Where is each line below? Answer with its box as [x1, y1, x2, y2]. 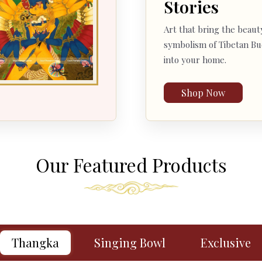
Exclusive [200, 234, 251, 250]
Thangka [11, 234, 59, 250]
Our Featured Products [35, 151, 227, 177]
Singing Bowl [94, 234, 166, 250]
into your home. [164, 54, 226, 65]
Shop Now [181, 86, 225, 99]
